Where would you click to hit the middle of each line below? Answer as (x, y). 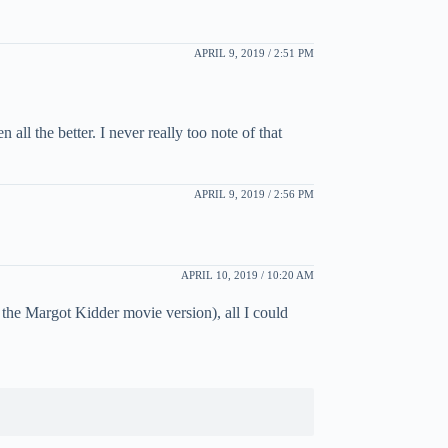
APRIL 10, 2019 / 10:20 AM (247, 274)
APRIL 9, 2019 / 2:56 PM (253, 193)
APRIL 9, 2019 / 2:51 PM (253, 52)
